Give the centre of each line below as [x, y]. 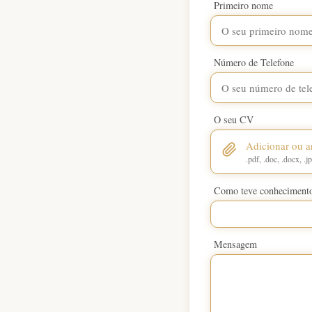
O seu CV [233, 120]
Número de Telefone [253, 63]
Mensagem [235, 244]
